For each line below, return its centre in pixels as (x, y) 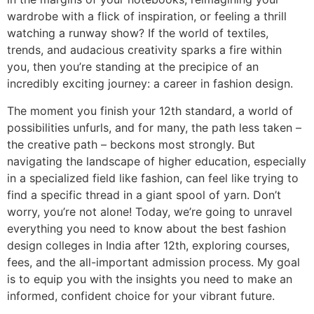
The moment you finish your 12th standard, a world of (150, 110)
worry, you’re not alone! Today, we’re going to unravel (150, 211)
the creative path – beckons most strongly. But (131, 144)
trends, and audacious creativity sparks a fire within (144, 50)
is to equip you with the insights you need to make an (150, 279)
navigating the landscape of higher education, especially (157, 161)
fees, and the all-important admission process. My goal (153, 262)
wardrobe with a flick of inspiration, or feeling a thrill (147, 16)
